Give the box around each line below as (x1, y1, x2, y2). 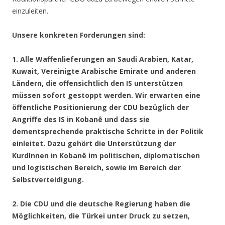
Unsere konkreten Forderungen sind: (12, 30, 145, 40)
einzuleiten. (12, 6, 48, 16)
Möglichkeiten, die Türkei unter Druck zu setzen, (12, 211, 190, 221)
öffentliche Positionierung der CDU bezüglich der (12, 102, 189, 113)
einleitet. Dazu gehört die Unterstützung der (12, 139, 176, 149)
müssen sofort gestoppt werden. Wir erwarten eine (12, 90, 200, 100)
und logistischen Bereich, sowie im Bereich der (12, 163, 181, 173)
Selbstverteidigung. (12, 175, 84, 185)
